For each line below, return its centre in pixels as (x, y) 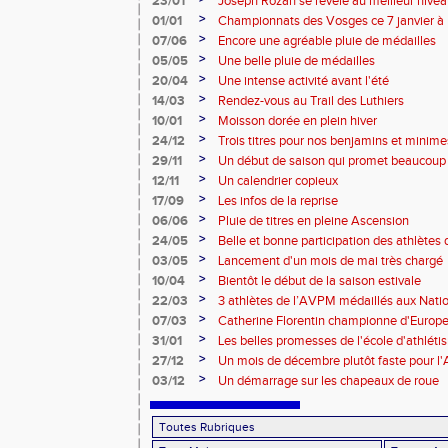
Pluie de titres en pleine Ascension (313, 221)
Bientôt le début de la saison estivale (319, 281)
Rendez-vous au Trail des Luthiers (311, 101)
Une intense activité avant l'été (303, 81)
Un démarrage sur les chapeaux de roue (328, 381)
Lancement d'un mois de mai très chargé (330, 261)
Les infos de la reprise (278, 201)
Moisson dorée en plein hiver (297, 121)
